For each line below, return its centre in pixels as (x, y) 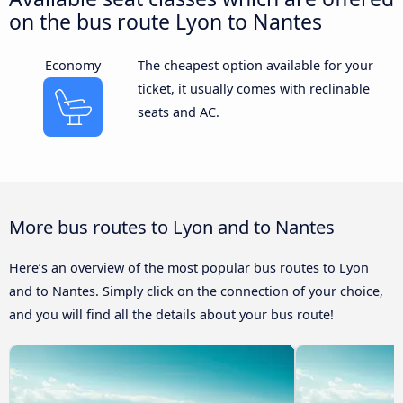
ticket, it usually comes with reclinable (253, 88)
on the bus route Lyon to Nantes (166, 21)
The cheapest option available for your (255, 65)
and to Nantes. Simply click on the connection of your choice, (196, 291)
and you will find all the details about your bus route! (171, 314)
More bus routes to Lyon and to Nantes (172, 226)
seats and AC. (178, 112)
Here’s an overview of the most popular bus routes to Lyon (189, 267)
